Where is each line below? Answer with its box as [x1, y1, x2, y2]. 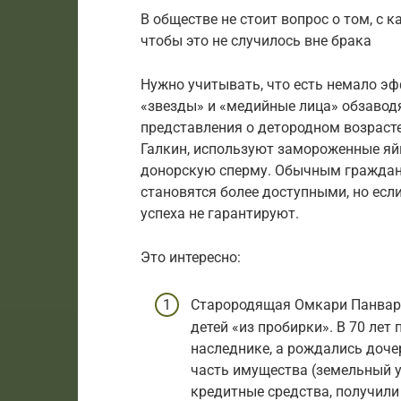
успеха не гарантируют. [141, 204, 299, 222]
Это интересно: [141, 248, 241, 266]
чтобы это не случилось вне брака [141, 31, 371, 49]
